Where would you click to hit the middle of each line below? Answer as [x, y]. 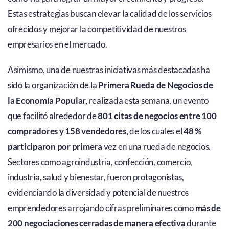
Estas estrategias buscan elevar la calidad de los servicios [109, 13]
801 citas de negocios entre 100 [157, 116]
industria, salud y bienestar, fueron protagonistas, [96, 177]
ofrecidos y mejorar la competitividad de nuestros [97, 29]
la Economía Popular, [47, 100]
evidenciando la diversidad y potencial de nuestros [98, 192]
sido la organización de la [53, 85]
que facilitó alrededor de [53, 116]
